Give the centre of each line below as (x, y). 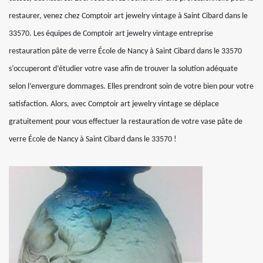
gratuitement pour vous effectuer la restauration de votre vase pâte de (126, 122)
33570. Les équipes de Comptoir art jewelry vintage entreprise (111, 34)
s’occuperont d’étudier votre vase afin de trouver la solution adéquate (123, 69)
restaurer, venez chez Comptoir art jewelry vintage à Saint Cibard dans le (128, 16)
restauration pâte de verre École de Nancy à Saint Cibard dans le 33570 (125, 51)
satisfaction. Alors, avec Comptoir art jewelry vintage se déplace (114, 104)
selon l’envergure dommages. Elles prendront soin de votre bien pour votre (131, 87)
